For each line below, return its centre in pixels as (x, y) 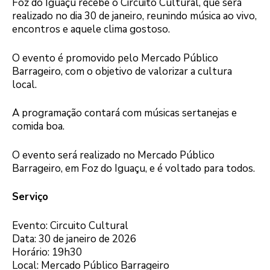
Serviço (30, 197)
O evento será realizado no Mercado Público (113, 155)
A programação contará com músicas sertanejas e (124, 113)
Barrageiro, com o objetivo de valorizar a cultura (122, 71)
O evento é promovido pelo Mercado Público (115, 58)
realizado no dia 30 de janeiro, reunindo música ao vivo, (134, 16)
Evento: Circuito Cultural (70, 225)
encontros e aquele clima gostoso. (91, 30)
